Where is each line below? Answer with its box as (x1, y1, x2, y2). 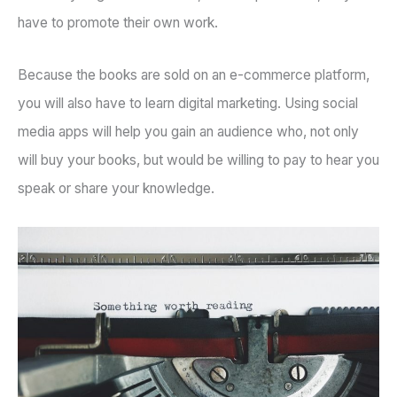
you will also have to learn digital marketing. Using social (18, 95, 358, 113)
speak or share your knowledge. (18, 180, 214, 198)
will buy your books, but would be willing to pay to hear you (18, 152, 379, 169)
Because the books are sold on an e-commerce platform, (18, 66, 370, 84)
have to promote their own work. (18, 14, 218, 32)
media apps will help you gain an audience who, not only (18, 123, 359, 141)
